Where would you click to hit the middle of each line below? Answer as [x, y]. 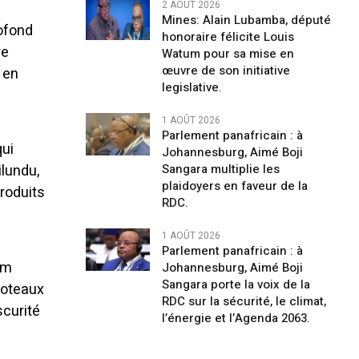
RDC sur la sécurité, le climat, [244, 301]
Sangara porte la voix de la [236, 284]
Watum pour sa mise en [228, 54]
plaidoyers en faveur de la [234, 186]
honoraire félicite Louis [228, 37]
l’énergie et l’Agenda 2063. [236, 318]
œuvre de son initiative [226, 71]
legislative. [192, 87]
